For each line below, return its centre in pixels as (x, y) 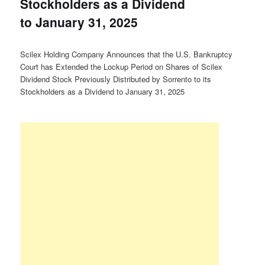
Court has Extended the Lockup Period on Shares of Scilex (122, 66)
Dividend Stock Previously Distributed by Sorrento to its (116, 79)
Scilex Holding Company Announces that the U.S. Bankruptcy (127, 54)
